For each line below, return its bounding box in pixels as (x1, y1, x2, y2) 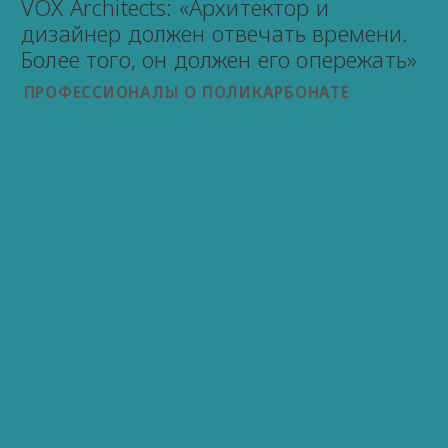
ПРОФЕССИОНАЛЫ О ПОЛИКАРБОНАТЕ (23, 82, 350, 103)
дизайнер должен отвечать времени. (21, 18, 409, 49)
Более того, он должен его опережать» (21, 44, 418, 75)
